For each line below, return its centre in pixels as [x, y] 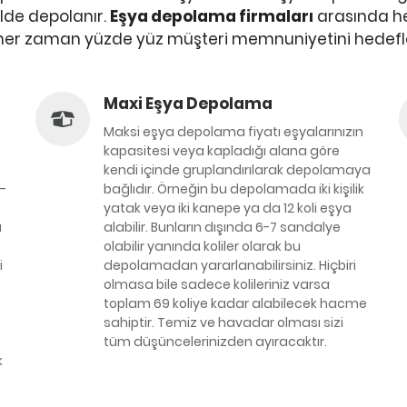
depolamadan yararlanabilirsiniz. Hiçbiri [230, 265]
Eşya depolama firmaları [211, 16]
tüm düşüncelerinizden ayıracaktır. [215, 342]
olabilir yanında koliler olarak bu [202, 246]
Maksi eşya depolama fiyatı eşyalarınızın [233, 132]
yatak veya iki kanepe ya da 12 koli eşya [228, 208]
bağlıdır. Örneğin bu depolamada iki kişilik [234, 189]
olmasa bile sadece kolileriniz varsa [217, 284]
